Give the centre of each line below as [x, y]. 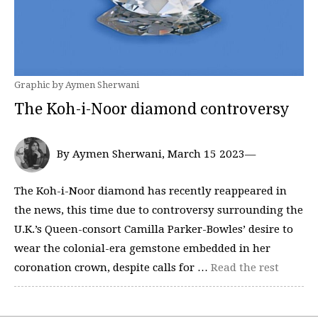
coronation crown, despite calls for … [113, 267]
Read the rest [245, 267]
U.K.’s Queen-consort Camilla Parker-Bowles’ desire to [154, 229]
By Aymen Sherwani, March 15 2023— [156, 154]
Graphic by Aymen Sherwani [77, 85]
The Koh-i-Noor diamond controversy [152, 109]
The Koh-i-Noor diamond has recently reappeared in [150, 191]
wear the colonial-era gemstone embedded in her [142, 248]
